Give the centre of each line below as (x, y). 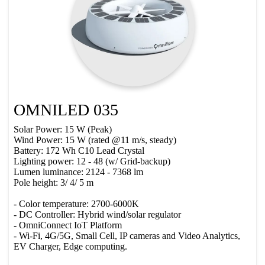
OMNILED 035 (66, 109)
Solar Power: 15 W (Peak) (63, 130)
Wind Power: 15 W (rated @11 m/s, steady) (95, 140)
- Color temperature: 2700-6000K (76, 204)
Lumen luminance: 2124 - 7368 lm (78, 172)
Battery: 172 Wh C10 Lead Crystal (79, 151)
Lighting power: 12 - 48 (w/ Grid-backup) (92, 161)
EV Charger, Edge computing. (70, 247)
